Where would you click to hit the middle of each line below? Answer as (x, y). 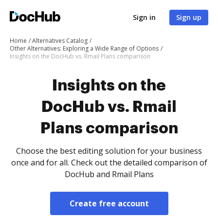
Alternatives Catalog (60, 41)
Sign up (189, 17)
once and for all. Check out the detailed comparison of (109, 163)
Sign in (144, 17)
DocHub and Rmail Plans (109, 174)
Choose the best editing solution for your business (109, 151)
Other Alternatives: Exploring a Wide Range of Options (84, 48)
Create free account (109, 203)
